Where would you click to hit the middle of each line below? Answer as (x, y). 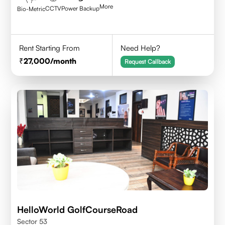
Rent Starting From (50, 48)
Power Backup (81, 8)
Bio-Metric (31, 9)
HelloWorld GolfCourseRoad (78, 209)
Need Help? (141, 48)
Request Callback (148, 61)
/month (64, 61)
